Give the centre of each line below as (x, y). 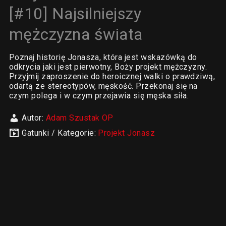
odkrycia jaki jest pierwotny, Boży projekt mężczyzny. (108, 67)
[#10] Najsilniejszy (75, 14)
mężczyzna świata (76, 34)
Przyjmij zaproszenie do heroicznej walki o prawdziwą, (112, 76)
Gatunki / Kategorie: (60, 133)
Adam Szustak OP (79, 118)
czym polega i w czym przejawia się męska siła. (99, 96)
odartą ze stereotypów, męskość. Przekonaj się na (103, 86)
